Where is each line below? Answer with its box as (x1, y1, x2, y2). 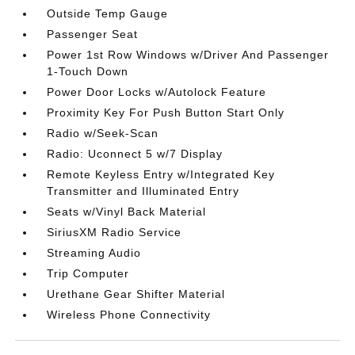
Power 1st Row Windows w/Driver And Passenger (47, 48, 330, 61)
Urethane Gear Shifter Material (47, 288, 226, 300)
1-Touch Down (47, 65, 129, 78)
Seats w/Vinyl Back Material (47, 205, 207, 218)
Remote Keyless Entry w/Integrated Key (47, 168, 276, 181)
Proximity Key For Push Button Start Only (47, 106, 285, 119)
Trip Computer (47, 267, 130, 280)
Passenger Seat (47, 28, 139, 40)
